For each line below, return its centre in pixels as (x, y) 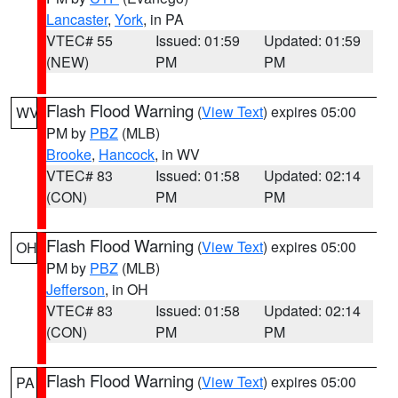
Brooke (69, 154)
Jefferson (76, 289)
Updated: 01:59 (313, 40)
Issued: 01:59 (197, 40)
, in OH (127, 289)
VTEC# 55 (80, 40)
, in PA (163, 19)
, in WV (177, 154)
